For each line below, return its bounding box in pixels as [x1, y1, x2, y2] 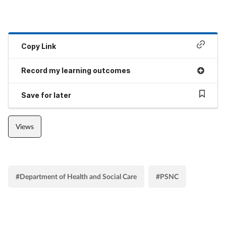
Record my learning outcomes [21, 66, 131, 75]
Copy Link [21, 41, 56, 50]
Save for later [21, 90, 72, 99]
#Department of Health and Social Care [16, 172, 137, 181]
